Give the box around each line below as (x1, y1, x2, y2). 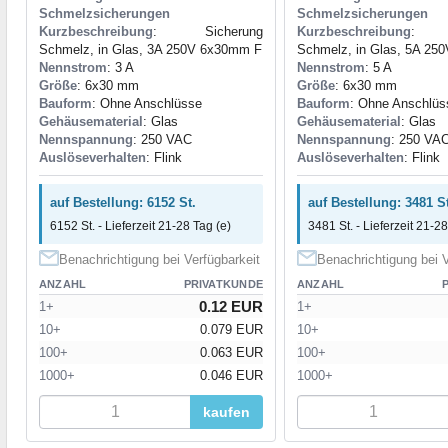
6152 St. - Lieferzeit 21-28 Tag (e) (50, 218, 231, 233)
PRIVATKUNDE (183, 277, 263, 290)
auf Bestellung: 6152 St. (50, 194, 196, 210)
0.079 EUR (200, 321, 263, 337)
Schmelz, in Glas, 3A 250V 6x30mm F (39, 41, 262, 57)
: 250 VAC (133, 131, 192, 147)
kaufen (203, 403, 250, 420)
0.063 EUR (200, 344, 263, 360)
